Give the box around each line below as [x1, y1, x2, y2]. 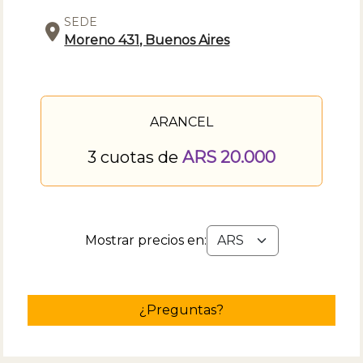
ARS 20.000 [182, 147, 275, 167]
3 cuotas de [88, 147, 182, 167]
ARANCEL [150, 113, 213, 130]
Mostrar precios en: [84, 232, 207, 248]
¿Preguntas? [139, 301, 224, 318]
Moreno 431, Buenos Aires [64, 32, 230, 48]
